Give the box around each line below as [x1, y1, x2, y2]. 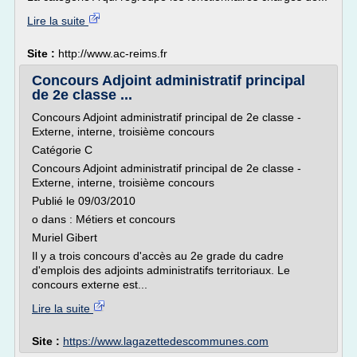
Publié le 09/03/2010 [32, 194, 135, 207]
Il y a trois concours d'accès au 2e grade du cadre [32, 249, 284, 262]
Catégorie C [32, 143, 92, 156]
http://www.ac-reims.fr [58, 47, 167, 60]
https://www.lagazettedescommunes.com [63, 335, 269, 347]
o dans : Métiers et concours [32, 213, 175, 226]
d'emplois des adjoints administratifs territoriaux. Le [32, 264, 290, 277]
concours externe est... [32, 278, 147, 291]
